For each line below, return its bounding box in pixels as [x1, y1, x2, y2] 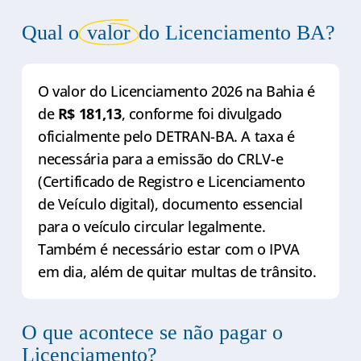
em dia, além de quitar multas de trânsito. [37, 261, 317, 281]
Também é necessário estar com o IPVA [37, 239, 300, 259]
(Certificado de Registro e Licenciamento [37, 171, 305, 191]
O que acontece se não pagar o [21, 320, 283, 344]
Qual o [21, 20, 85, 44]
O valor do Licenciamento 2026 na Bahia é [37, 81, 315, 101]
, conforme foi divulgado [121, 103, 282, 123]
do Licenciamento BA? [132, 20, 335, 44]
